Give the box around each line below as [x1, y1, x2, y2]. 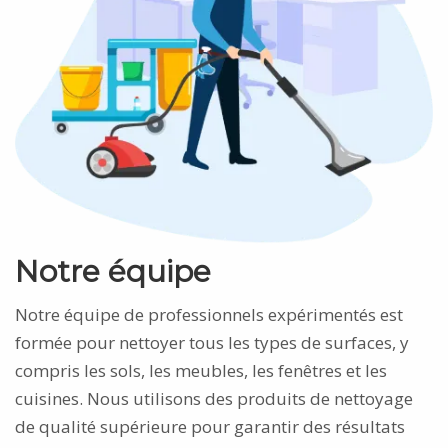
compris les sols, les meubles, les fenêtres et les [15, 358, 387, 382]
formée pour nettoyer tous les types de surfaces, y [15, 330, 409, 354]
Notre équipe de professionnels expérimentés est [15, 302, 403, 326]
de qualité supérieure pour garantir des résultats [15, 414, 405, 438]
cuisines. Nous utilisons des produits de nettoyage [15, 386, 413, 410]
